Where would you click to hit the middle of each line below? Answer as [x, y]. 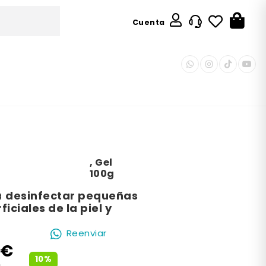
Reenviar [86, 234]
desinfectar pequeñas [72, 197]
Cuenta [148, 23]
